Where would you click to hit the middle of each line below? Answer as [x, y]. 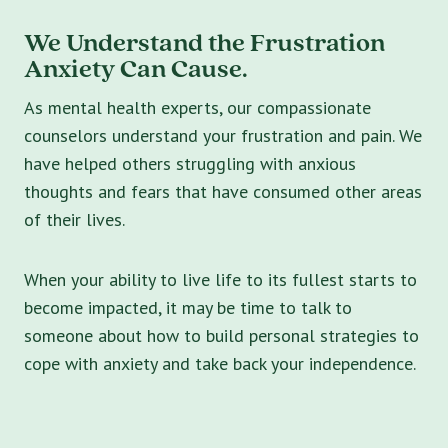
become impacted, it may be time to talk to [188, 308]
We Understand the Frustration [204, 42]
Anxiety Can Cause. [136, 68]
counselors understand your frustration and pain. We [223, 136]
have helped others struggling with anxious [190, 164]
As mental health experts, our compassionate [197, 108]
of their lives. [74, 220]
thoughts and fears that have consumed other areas [223, 192]
